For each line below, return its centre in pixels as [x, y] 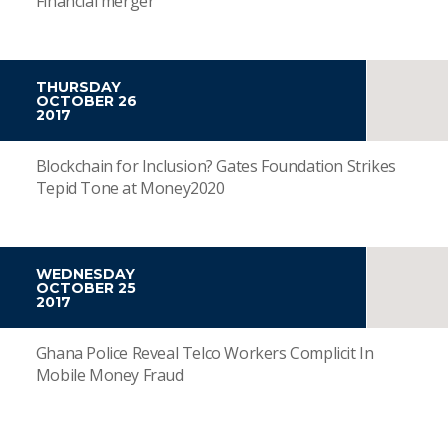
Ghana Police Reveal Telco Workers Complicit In [204, 353]
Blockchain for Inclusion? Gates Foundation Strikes [215, 166]
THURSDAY [78, 87]
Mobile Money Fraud [109, 375]
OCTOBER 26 [86, 101]
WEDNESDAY [85, 274]
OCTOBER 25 [85, 288]
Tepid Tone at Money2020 [130, 188]
